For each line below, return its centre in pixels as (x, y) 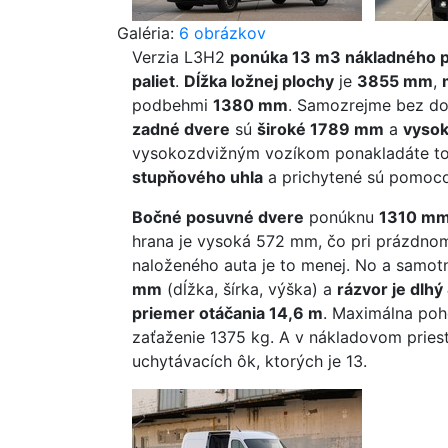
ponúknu (341, 217)
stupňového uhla (197, 177)
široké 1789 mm (320, 129)
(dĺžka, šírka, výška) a (249, 289)
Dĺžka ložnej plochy (259, 81)
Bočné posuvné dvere (218, 217)
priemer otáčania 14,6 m (227, 313)
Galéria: (148, 33)
